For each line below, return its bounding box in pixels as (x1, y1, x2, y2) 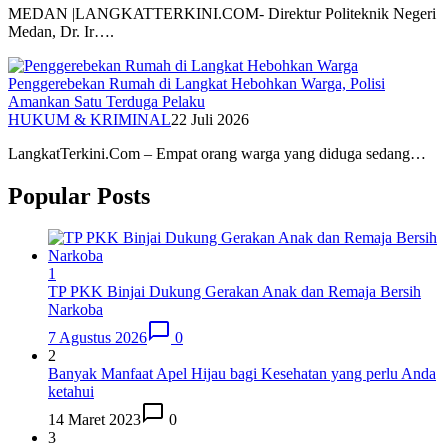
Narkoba (48, 301, 103, 319)
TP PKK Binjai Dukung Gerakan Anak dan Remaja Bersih (48, 283, 421, 301)
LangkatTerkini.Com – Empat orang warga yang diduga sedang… (8, 144, 426, 162)
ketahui (48, 383, 94, 401)
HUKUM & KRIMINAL (8, 110, 171, 128)
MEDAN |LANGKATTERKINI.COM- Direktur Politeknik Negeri (8, 4, 436, 22)
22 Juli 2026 (171, 110, 249, 128)
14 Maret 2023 (48, 411, 141, 429)
